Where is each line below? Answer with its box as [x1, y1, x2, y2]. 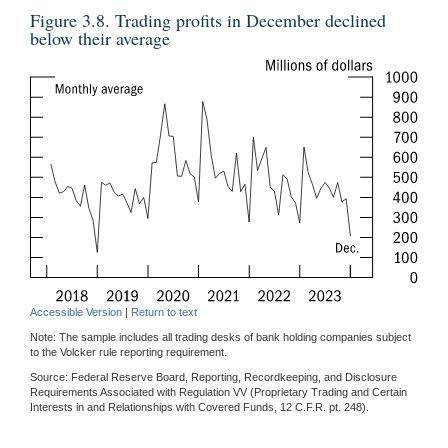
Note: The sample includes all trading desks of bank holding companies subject [30, 330, 411, 343]
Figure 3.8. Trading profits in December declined [30, 7, 386, 32]
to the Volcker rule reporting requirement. [30, 345, 227, 358]
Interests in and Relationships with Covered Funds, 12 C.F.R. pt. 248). [30, 400, 369, 413]
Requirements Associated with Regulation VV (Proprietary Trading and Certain [30, 385, 407, 398]
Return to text [131, 305, 197, 318]
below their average [30, 25, 170, 50]
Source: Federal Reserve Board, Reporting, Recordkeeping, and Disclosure [30, 370, 397, 383]
